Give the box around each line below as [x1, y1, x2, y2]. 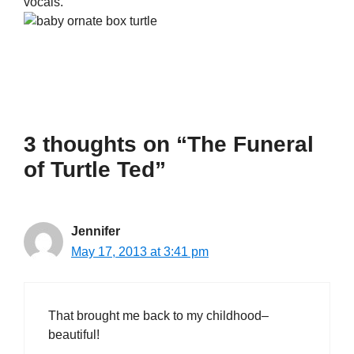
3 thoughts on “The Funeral [24, 132, 314, 156]
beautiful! [48, 328, 100, 341]
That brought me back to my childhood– [48, 309, 269, 322]
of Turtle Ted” [24, 157, 166, 182]
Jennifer [71, 224, 120, 238]
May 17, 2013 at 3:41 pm [71, 245, 209, 258]
